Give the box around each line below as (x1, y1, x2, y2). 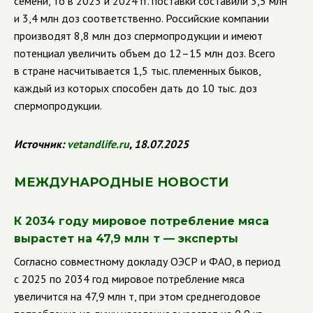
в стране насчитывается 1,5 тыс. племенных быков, (14, 64, 261, 78)
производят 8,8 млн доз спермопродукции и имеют (14, 29, 263, 43)
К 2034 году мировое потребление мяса (14, 214, 269, 228)
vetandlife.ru (67, 137, 129, 151)
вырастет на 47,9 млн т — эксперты (14, 232, 238, 245)
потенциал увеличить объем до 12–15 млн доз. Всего (14, 46, 275, 60)
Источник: (14, 137, 67, 151)
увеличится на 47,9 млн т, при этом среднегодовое (14, 289, 261, 303)
